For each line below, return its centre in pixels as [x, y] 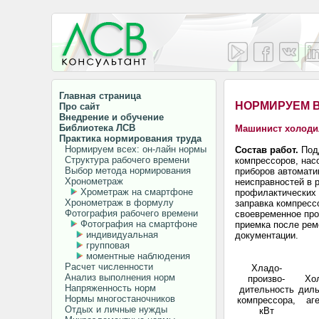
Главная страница [100, 96]
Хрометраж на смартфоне [137, 192]
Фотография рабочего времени [129, 213]
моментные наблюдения [138, 256]
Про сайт [79, 106]
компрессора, [266, 300]
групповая [108, 245]
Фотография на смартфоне [139, 224]
